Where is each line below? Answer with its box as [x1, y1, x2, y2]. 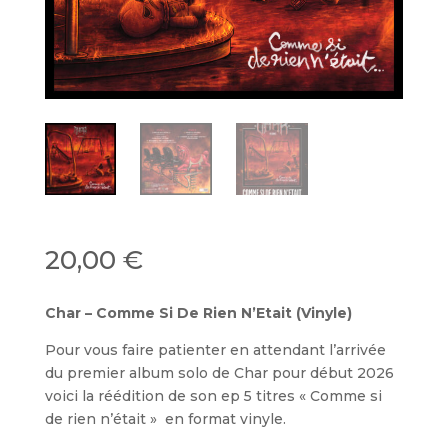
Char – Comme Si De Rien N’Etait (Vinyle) [44, 303, 352, 322]
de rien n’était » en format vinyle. [44, 409, 286, 428]
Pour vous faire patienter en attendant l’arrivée [44, 340, 386, 359]
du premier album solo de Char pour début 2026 [44, 363, 394, 382]
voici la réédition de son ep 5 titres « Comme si [44, 386, 382, 405]
